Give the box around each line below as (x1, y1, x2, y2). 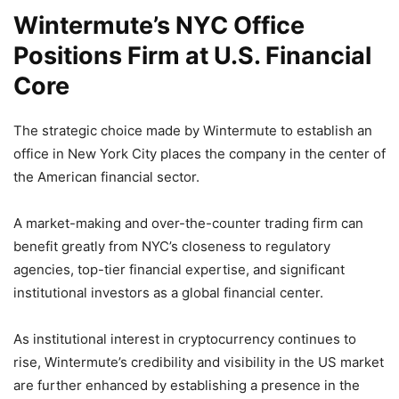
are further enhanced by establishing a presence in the (13, 376, 360, 394)
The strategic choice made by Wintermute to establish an (13, 121, 372, 139)
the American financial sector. (13, 167, 199, 185)
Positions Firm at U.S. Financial (13, 40, 371, 70)
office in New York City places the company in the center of (13, 144, 386, 162)
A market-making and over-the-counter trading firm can (13, 214, 363, 232)
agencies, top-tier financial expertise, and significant (13, 260, 345, 278)
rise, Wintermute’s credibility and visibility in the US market (13, 353, 384, 370)
